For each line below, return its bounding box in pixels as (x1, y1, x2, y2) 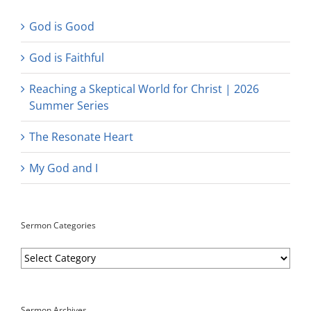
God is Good (29, 18, 94, 34)
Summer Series (29, 97, 109, 113)
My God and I (29, 160, 98, 176)
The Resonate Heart (29, 128, 133, 144)
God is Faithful (29, 49, 104, 65)
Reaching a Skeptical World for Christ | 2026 (29, 81, 259, 96)
